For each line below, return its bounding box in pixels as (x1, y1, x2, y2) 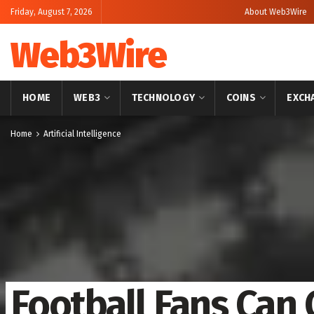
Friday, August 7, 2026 (11, 7, 93, 17)
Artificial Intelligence (43, 129, 121, 139)
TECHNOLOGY (131, 92, 196, 104)
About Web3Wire (245, 7, 307, 17)
